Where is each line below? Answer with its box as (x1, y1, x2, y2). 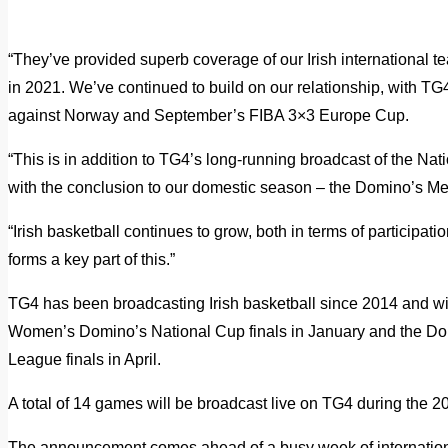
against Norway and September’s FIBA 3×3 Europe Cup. (8, 106, 409, 124)
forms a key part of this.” (8, 250, 175, 268)
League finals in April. (8, 350, 161, 368)
